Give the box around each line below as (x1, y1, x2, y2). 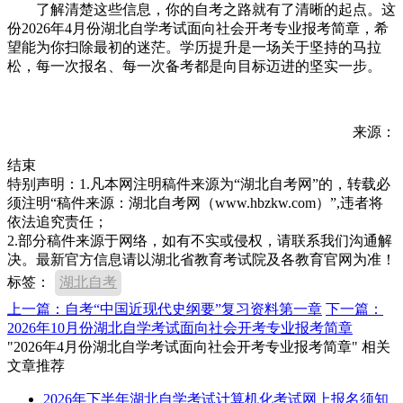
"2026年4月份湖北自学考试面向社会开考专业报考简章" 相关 (7, 338, 390, 354)
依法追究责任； (7, 213, 108, 229)
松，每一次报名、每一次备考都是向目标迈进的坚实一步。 (7, 58, 381, 74)
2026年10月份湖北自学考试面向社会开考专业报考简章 (7, 319, 353, 336)
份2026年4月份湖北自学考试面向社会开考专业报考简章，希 (7, 20, 389, 36)
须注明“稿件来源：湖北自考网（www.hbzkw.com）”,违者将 (7, 194, 383, 210)
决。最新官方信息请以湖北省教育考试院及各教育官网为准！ (7, 251, 396, 267)
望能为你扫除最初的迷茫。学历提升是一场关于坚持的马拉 (7, 39, 381, 55)
